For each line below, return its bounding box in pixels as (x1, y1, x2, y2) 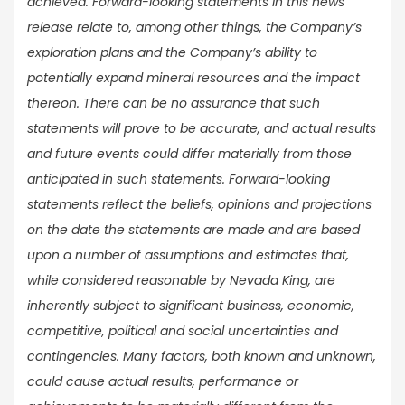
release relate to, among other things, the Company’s (27, 18, 362, 37)
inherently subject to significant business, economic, (27, 297, 354, 316)
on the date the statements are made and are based (27, 221, 360, 240)
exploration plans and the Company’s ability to (27, 43, 317, 62)
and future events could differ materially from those (27, 145, 352, 164)
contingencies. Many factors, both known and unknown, (27, 347, 376, 366)
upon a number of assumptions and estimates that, (27, 246, 349, 265)
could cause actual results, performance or (27, 372, 298, 391)
